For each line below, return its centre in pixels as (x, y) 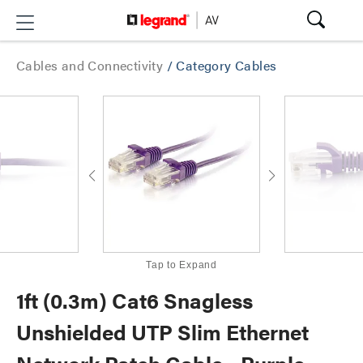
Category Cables (226, 65)
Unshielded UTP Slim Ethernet (162, 332)
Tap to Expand (181, 265)
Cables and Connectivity (92, 65)
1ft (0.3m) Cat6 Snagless (135, 300)
